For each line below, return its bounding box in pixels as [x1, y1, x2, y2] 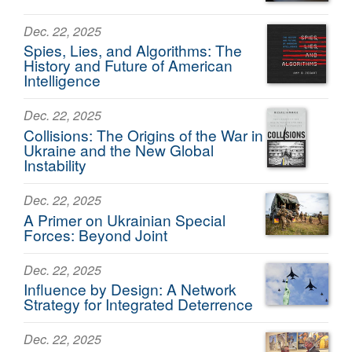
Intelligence [24, 69, 101, 91]
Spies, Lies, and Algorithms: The [24, 39, 242, 61]
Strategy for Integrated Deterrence [24, 293, 253, 315]
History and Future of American [24, 54, 233, 76]
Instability [24, 154, 86, 176]
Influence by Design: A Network [24, 278, 236, 300]
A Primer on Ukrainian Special [24, 208, 225, 230]
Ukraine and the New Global [24, 139, 214, 161]
